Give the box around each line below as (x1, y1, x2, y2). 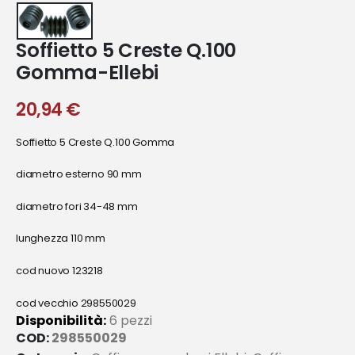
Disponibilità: (16, 311, 106, 330)
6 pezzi (106, 311, 152, 330)
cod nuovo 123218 (16, 263, 103, 279)
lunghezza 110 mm (16, 231, 105, 246)
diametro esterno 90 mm (16, 166, 142, 182)
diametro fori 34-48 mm (16, 198, 138, 214)
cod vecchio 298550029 (16, 295, 136, 311)
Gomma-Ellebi (16, 59, 159, 86)
